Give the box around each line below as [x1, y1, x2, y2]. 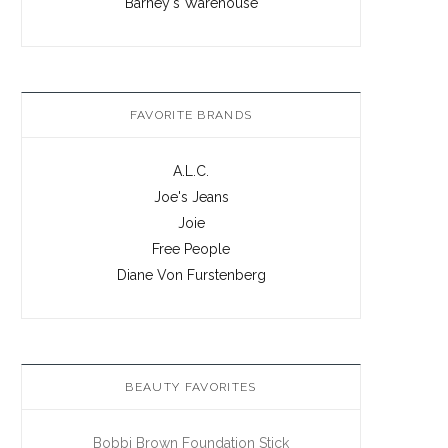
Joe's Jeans [153, 188, 229, 205]
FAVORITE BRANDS [129, 107, 253, 122]
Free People [152, 240, 230, 257]
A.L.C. [173, 162, 209, 179]
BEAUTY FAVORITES [125, 379, 257, 394]
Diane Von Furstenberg [116, 266, 266, 283]
